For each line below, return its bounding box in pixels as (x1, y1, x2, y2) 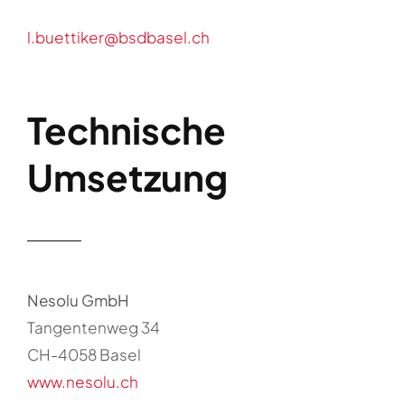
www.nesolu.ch (26, 372, 138, 392)
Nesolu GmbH (26, 290, 129, 311)
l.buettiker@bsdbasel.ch (26, 27, 210, 48)
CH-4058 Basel (26, 344, 141, 365)
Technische (26, 107, 226, 154)
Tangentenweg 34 (26, 317, 160, 338)
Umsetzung (26, 154, 228, 201)
